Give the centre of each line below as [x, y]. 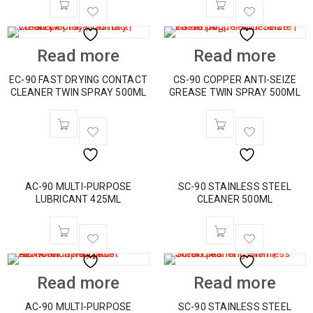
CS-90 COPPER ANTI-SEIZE [235, 80]
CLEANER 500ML [235, 199]
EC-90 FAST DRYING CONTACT [78, 80]
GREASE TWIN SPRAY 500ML [235, 92]
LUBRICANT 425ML [78, 199]
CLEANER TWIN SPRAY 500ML [78, 92]
